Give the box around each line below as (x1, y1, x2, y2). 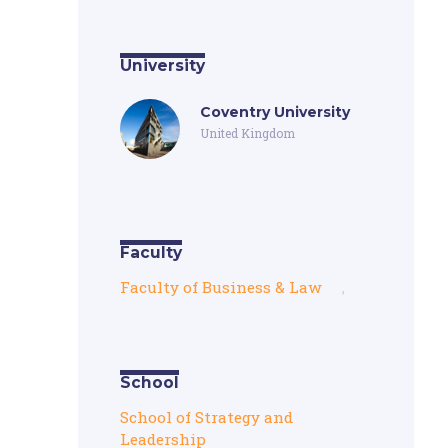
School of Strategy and (120, 407, 294, 427)
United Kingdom (200, 125, 296, 141)
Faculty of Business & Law (120, 277, 323, 297)
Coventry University (200, 103, 351, 121)
